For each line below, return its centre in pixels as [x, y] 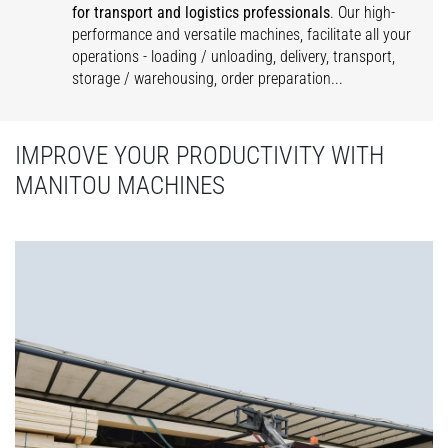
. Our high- [363, 12]
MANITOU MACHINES [120, 185]
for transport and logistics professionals [201, 12]
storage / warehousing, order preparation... [208, 78]
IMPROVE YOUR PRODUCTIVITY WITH [199, 155]
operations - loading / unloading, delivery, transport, [234, 56]
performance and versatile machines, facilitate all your [242, 34]
